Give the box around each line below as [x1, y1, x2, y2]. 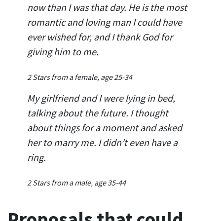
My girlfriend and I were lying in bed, [27, 91, 175, 104]
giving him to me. [27, 45, 99, 58]
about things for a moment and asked [27, 121, 182, 134]
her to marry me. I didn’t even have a [27, 136, 178, 148]
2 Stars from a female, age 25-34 [27, 72, 132, 82]
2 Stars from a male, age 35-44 [27, 177, 126, 187]
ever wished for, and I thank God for [27, 30, 173, 43]
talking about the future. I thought [27, 106, 168, 119]
